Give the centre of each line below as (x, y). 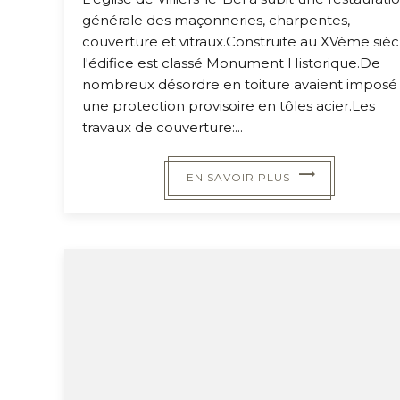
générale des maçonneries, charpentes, (216, 20)
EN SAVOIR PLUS (243, 177)
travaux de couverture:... (162, 127)
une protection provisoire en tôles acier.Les (229, 105)
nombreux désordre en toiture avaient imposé (240, 84)
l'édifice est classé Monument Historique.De (231, 62)
